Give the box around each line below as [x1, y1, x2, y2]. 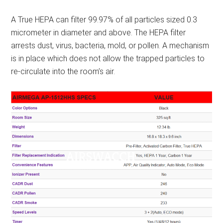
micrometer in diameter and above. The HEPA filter [11, 28, 186, 38]
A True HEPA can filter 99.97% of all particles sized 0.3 [11, 15, 198, 25]
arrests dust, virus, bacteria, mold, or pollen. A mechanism [11, 41, 210, 51]
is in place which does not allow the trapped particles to [11, 54, 205, 64]
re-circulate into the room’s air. [11, 67, 115, 77]
